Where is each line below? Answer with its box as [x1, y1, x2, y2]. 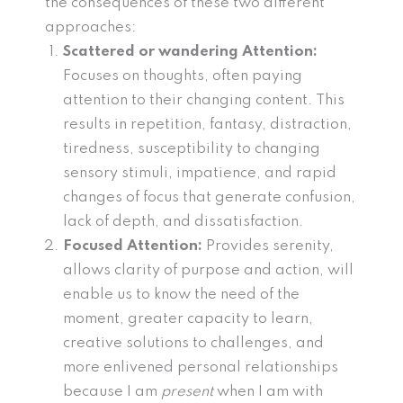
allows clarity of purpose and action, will [63, 263, 354, 279]
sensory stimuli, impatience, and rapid [63, 166, 336, 182]
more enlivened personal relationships [63, 360, 338, 376]
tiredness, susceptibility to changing [63, 141, 320, 157]
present [161, 384, 213, 400]
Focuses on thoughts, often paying [63, 68, 302, 85]
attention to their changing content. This [63, 93, 345, 109]
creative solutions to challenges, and [63, 336, 324, 352]
